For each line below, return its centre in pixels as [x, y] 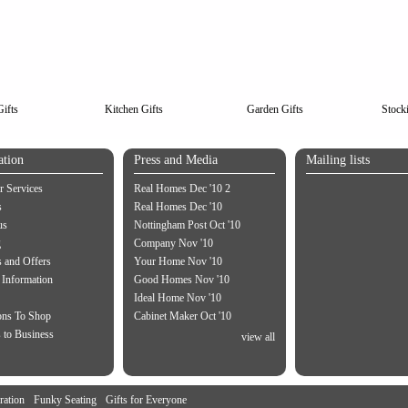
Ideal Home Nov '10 [177, 298]
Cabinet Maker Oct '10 [182, 316]
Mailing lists [337, 160]
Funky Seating [65, 400]
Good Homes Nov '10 [181, 280]
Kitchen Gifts [133, 109]
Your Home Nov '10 [178, 261]
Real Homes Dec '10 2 [182, 189]
